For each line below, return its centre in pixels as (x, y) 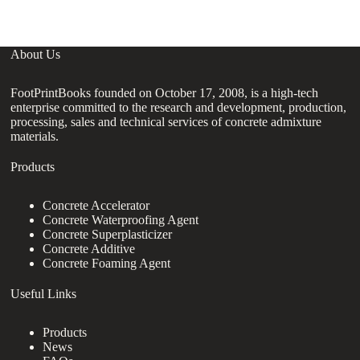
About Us (36, 54)
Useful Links (44, 293)
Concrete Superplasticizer (108, 234)
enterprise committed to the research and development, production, (179, 107)
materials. (35, 136)
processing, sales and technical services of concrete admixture (166, 121)
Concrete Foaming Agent (107, 263)
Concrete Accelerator (96, 205)
